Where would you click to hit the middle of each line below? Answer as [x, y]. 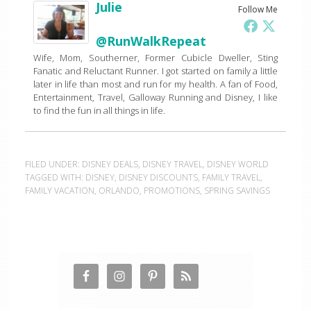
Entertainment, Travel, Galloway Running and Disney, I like [155, 97]
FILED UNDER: [53, 164]
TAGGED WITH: [55, 177]
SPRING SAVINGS [237, 190]
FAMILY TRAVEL [231, 177]
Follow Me [258, 9]
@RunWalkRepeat [151, 41]
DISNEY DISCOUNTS [158, 177]
